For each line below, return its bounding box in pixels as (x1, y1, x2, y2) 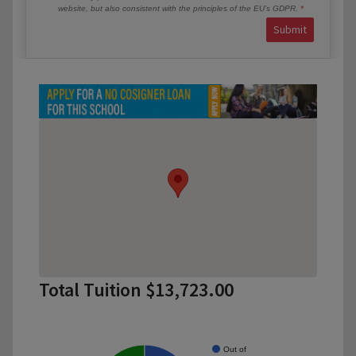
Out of (223, 344, 246, 354)
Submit (273, 21, 307, 37)
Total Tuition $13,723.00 (39, 277, 234, 303)
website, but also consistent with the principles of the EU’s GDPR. (58, 3, 300, 13)
